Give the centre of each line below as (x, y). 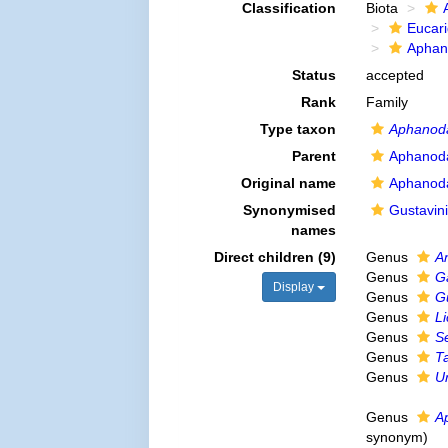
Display (294, 287)
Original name (288, 183)
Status (313, 75)
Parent (313, 156)
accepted (394, 75)
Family (386, 102)
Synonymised (289, 210)
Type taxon (297, 129)
